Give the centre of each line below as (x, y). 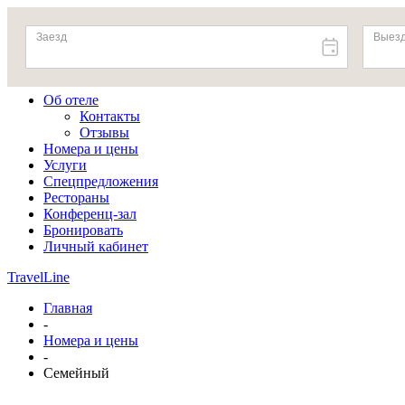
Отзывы (104, 132)
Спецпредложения (101, 181)
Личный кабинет (96, 246)
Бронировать (83, 230)
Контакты (110, 116)
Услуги (65, 165)
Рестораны (76, 198)
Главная (68, 308)
